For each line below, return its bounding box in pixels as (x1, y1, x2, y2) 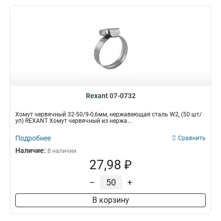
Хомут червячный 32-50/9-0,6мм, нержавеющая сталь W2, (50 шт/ (15, 111, 202, 118)
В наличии (47, 147, 76, 154)
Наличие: (15, 147, 47, 154)
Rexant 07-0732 (85, 92, 136, 100)
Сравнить (178, 135, 206, 142)
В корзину (92, 195, 129, 205)
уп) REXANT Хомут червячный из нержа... (15, 117, 132, 124)
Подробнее (15, 134, 51, 142)
